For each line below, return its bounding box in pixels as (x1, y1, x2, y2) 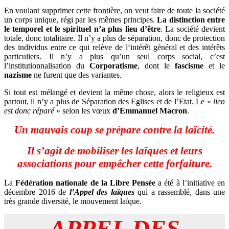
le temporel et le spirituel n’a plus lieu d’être (4, 24, 161, 33)
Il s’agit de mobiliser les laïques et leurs (27, 144, 202, 157)
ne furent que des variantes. (32, 70, 122, 79)
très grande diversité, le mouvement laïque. (4, 196, 142, 205)
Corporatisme (89, 61, 138, 70)
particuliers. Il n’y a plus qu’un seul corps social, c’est (4, 52, 225, 61)
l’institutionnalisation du (4, 61, 89, 70)
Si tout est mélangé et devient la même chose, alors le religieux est (4, 87, 225, 97)
